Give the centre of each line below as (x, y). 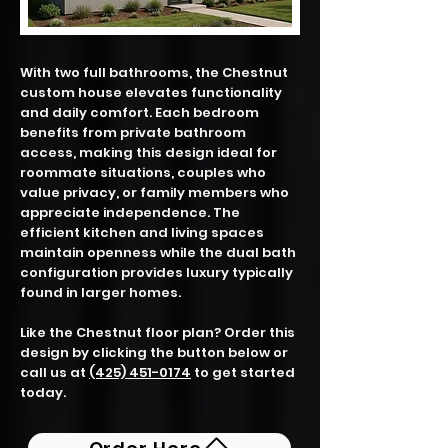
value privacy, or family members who (154, 192)
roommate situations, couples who (143, 172)
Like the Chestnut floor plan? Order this (157, 332)
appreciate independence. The (130, 212)
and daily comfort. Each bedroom (139, 112)
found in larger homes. (100, 292)
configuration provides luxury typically (156, 272)
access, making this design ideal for (148, 152)
